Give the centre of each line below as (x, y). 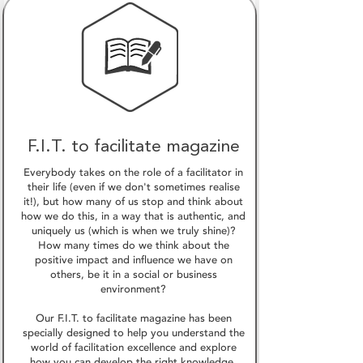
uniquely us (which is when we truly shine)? (133, 231)
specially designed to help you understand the (133, 333)
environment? (133, 289)
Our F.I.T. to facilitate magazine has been (133, 318)
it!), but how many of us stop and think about (133, 201)
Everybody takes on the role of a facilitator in (133, 172)
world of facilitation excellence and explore (133, 347)
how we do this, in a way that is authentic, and (133, 216)
